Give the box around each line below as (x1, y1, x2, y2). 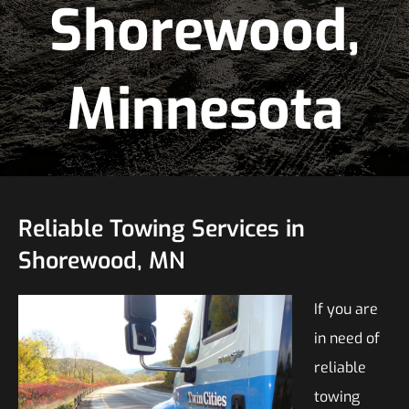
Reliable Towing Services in (18, 214, 305, 244)
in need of (314, 329, 380, 348)
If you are (314, 299, 378, 319)
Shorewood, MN (18, 246, 184, 276)
